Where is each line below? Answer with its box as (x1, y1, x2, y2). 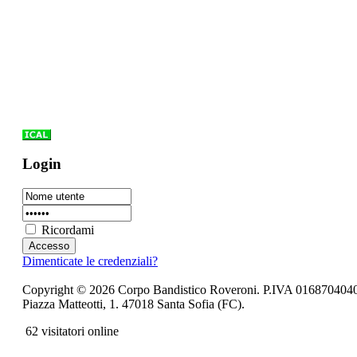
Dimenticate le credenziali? (22, 253, 158, 268)
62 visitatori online (22, 324, 119, 338)
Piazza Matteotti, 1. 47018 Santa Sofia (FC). (22, 296, 245, 311)
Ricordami (41, 222, 94, 237)
